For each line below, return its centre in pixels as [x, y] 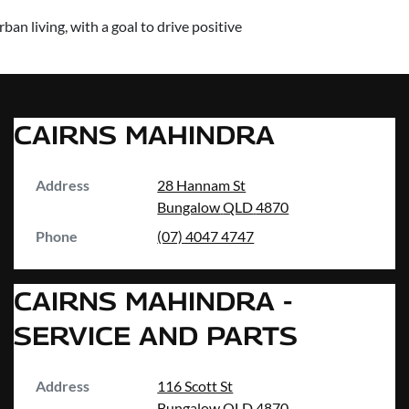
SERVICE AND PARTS [156, 336]
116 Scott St [195, 386]
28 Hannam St [202, 185]
